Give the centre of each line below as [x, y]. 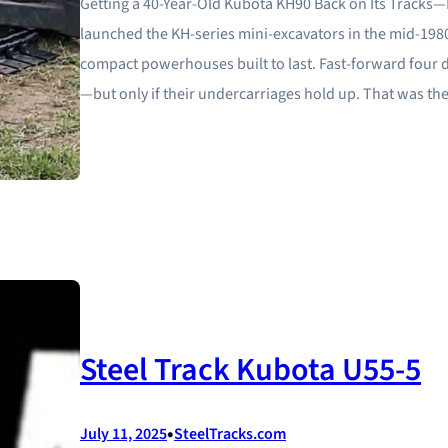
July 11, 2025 [123, 434]
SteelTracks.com [230, 434]
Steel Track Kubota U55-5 [250, 370]
